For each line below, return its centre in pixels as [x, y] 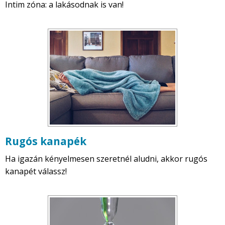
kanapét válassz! [36, 172]
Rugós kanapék [46, 141]
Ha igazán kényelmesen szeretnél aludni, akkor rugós [106, 159]
